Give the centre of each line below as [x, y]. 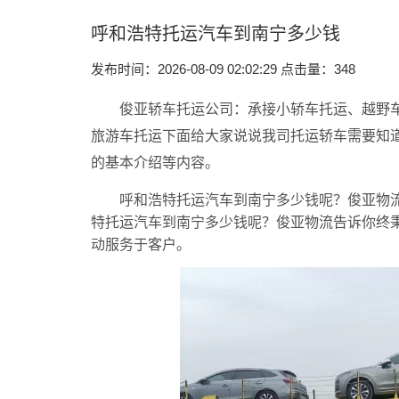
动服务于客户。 [141, 244]
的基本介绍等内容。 [155, 163]
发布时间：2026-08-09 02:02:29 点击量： [212, 69]
